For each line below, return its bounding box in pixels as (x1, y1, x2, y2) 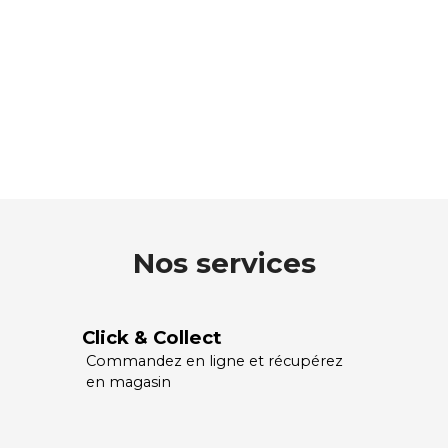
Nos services (132, 246, 316, 281)
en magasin (86, 373, 172, 392)
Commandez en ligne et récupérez (86, 352, 344, 371)
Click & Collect (81, 326, 222, 350)
